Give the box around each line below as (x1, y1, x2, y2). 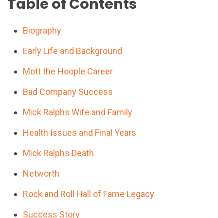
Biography (23, 25, 62, 36)
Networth (23, 168, 60, 179)
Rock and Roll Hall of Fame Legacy (23, 188, 155, 199)
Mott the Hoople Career (23, 66, 113, 76)
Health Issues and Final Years (23, 127, 137, 138)
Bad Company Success (23, 86, 113, 97)
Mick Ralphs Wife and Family (23, 107, 133, 117)
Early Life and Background (23, 45, 123, 56)
